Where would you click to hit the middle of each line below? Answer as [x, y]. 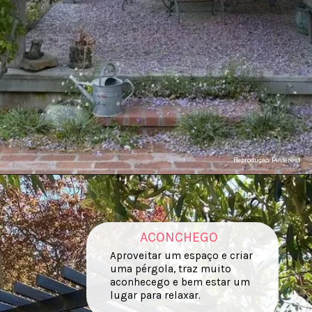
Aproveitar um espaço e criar [181, 256]
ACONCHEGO [179, 237]
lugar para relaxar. [155, 296]
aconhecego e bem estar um [180, 282]
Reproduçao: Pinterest [266, 159]
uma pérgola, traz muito [170, 269]
